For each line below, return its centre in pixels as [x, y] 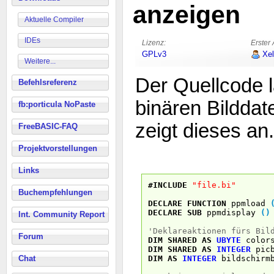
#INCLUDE [168, 185]
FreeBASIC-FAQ [48, 126]
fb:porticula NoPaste [57, 104]
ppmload [248, 203]
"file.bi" [214, 185]
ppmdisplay [231, 212]
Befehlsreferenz [48, 82]
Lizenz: [154, 43]
